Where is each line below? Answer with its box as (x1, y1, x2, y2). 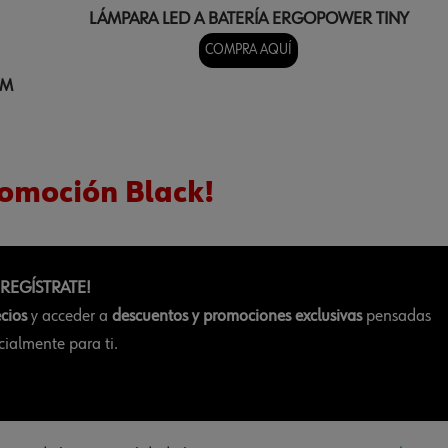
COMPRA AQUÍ (204, 43, 292, 58)
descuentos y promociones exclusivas (111, 307, 362, 326)
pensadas (361, 307, 431, 326)
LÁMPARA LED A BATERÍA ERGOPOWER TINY (88, 10, 408, 29)
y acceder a (26, 307, 112, 326)
